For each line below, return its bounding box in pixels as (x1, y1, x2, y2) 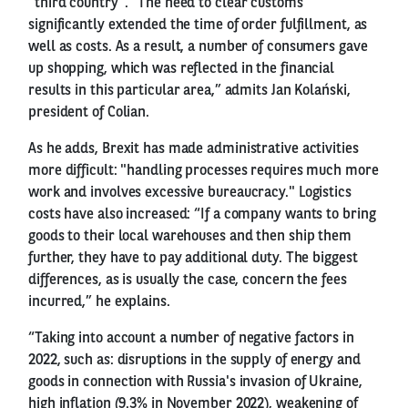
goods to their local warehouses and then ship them (28, 229, 352, 244)
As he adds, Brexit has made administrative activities (28, 141, 359, 157)
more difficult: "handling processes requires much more (28, 163, 379, 178)
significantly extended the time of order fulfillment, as (28, 17, 368, 33)
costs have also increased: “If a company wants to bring (28, 207, 376, 222)
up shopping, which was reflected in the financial (28, 61, 335, 76)
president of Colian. (28, 105, 150, 120)
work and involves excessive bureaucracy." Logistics (28, 185, 352, 200)
